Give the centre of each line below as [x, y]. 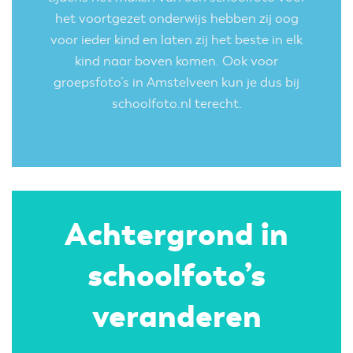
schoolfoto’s [176, 276]
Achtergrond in [176, 235]
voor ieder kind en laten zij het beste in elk [176, 40]
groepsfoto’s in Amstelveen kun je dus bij [176, 83]
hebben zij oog [253, 19]
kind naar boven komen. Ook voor [176, 61]
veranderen [176, 317]
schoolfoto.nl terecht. [176, 104]
